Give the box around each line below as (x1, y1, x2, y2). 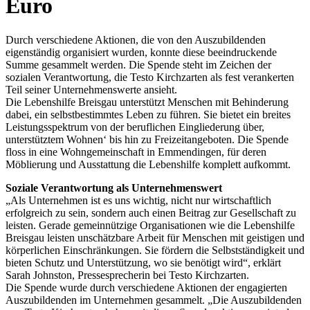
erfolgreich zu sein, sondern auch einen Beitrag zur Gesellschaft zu (6, 206, 296, 219)
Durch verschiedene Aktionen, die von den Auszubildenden (6, 33, 266, 46)
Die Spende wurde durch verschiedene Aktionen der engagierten (6, 281, 287, 293)
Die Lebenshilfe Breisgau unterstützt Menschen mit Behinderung (6, 95, 289, 108)
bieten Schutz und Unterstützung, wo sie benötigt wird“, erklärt (6, 256, 281, 268)
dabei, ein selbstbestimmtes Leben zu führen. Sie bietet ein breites (6, 108, 291, 120)
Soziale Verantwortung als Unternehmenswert (6, 181, 225, 194)
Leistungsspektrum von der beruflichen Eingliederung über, (6, 120, 264, 133)
